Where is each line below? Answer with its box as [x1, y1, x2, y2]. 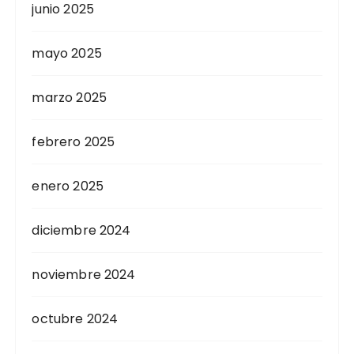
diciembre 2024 [32, 221, 131, 240]
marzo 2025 [32, 88, 107, 107]
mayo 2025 [32, 44, 102, 63]
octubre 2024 [32, 310, 119, 329]
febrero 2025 [32, 133, 115, 152]
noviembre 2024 [32, 265, 136, 284]
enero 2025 [32, 177, 104, 196]
